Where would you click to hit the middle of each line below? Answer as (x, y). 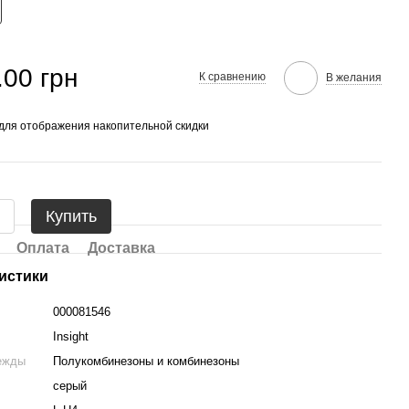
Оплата (43, 248)
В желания (353, 77)
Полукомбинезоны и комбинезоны (147, 361)
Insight (71, 336)
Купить (72, 216)
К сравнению (232, 77)
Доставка (122, 248)
